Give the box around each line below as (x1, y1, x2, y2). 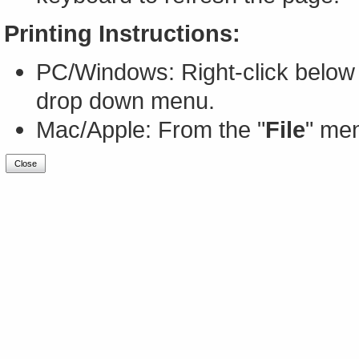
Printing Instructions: (4, 19, 240, 46)
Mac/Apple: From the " (36, 115, 265, 143)
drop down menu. (36, 87, 215, 114)
